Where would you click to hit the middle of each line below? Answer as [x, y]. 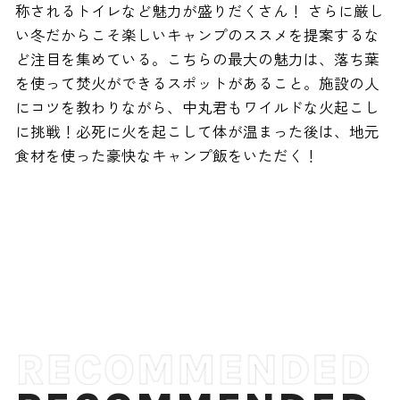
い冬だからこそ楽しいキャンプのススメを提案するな [197, 35]
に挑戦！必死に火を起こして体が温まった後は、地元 [197, 132]
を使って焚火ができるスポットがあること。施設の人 [197, 83]
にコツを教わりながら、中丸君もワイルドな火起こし [197, 108]
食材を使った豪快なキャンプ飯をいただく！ [167, 156]
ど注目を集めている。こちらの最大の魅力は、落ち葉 [197, 59]
